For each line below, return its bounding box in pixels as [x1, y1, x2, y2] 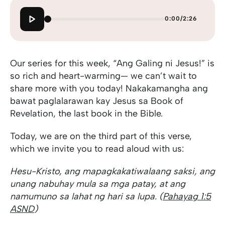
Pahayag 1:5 [163, 190, 211, 202]
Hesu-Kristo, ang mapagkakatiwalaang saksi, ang [10, 165, 215, 177]
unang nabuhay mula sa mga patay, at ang [10, 178, 185, 189]
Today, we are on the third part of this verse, [10, 130, 192, 142]
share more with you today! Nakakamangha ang [10, 82, 208, 94]
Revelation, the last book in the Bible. [10, 107, 163, 119]
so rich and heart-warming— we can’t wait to [10, 70, 197, 81]
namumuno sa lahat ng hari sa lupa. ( [10, 190, 163, 202]
